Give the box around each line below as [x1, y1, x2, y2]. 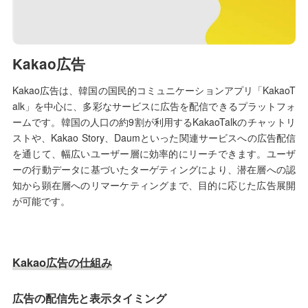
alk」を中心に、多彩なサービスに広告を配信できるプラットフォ [12, 99, 296, 113]
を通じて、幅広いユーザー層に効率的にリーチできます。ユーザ [12, 146, 296, 161]
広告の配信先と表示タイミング [12, 290, 166, 307]
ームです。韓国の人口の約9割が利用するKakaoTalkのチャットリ [12, 115, 296, 129]
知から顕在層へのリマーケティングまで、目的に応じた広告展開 [12, 178, 296, 192]
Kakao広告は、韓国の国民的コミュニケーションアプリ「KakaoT [12, 83, 296, 98]
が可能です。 [12, 194, 70, 208]
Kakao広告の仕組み [12, 254, 112, 271]
